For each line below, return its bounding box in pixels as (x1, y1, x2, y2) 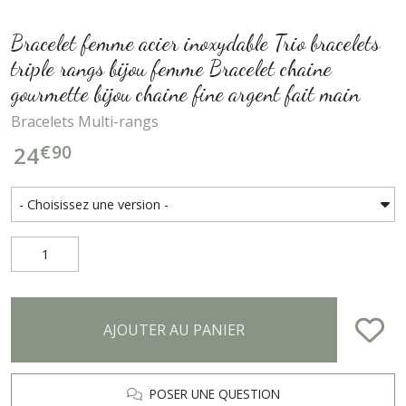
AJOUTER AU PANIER (103, 320, 245, 340)
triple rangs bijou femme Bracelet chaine (11, 55, 332, 82)
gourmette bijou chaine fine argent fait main (11, 81, 360, 107)
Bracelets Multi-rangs (11, 111, 159, 131)
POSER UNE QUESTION (141, 385, 280, 402)
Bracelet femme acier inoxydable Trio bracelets (11, 30, 380, 56)
